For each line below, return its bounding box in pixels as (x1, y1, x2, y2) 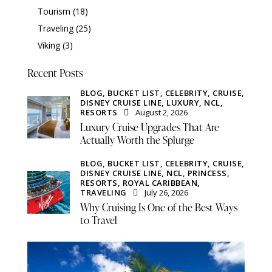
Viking (37, 39, 60, 51)
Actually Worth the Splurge (80, 132, 194, 147)
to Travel (80, 212, 117, 227)
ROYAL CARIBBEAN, (122, 177, 200, 188)
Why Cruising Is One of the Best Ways (80, 200, 237, 214)
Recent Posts (27, 64, 83, 80)
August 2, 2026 (135, 106, 188, 118)
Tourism (37, 5, 70, 17)
